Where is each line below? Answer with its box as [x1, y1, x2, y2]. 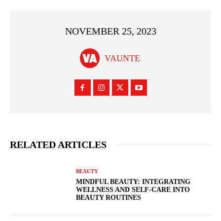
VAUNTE [104, 53, 140, 64]
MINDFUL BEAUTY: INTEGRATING [76, 178, 191, 185]
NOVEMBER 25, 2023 [65, 26, 156, 37]
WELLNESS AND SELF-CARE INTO [76, 185, 190, 193]
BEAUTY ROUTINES [76, 193, 142, 201]
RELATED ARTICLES [10, 139, 107, 150]
